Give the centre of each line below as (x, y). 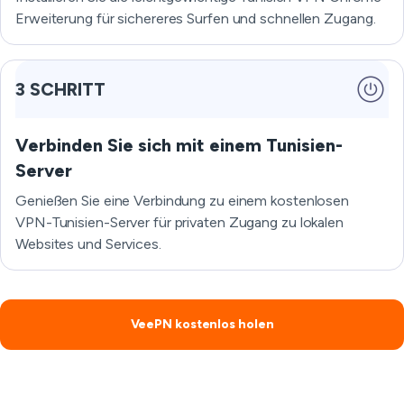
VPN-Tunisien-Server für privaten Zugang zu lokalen (179, 222)
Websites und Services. (88, 244)
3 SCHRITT (60, 89)
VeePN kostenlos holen (202, 324)
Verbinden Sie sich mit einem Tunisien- (179, 145)
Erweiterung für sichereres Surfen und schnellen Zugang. (196, 18)
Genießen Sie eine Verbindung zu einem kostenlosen (183, 201)
